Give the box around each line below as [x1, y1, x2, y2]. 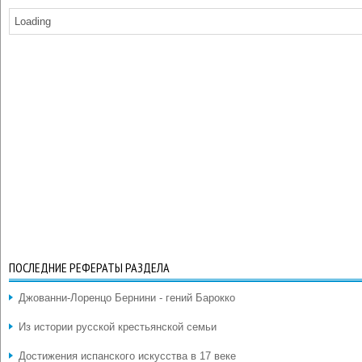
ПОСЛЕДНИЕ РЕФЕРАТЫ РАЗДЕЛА [9, 259, 170, 276]
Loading [15, 15, 51, 27]
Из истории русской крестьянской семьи [19, 321, 217, 333]
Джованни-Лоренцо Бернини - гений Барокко [19, 292, 235, 304]
